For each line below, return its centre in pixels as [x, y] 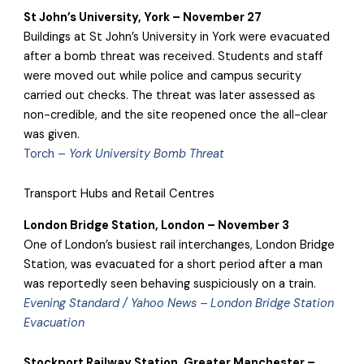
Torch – [47, 154]
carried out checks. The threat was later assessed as [170, 95]
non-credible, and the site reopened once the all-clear [176, 115]
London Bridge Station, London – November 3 [157, 225]
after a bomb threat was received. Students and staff [173, 56]
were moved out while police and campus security [163, 76]
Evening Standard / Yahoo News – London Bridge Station [179, 303]
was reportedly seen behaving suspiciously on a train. [173, 284]
